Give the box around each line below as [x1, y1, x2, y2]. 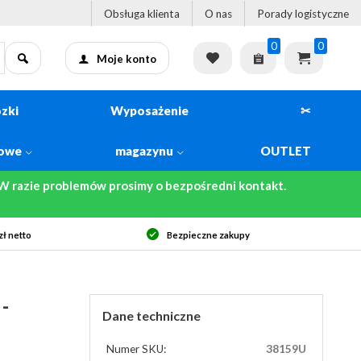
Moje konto [97, 52, 156, 65]
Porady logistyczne [257, 6, 349, 20]
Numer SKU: [106, 342, 166, 355]
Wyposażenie [110, 103, 189, 118]
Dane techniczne [102, 308, 201, 323]
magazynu [115, 143, 174, 158]
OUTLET [260, 143, 311, 158]
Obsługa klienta [104, 6, 180, 20]
